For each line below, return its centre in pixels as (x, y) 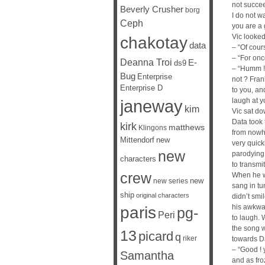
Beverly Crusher (152, 9)
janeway (151, 106)
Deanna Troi (146, 62)
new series (171, 181)
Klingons (153, 128)
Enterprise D (141, 88)
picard (156, 236)
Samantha (147, 256)
